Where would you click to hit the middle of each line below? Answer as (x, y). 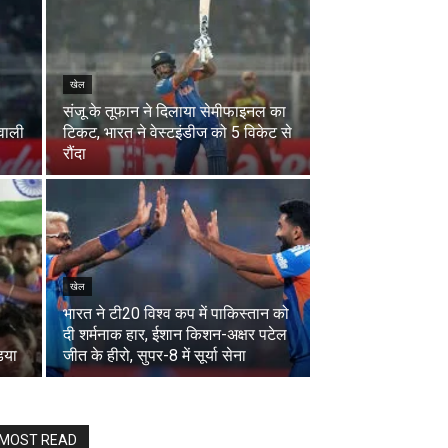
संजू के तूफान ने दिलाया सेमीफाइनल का (174, 112)
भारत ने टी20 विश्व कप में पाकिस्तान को (176, 314)
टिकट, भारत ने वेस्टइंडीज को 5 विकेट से (177, 133)
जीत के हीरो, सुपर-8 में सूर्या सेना (154, 356)
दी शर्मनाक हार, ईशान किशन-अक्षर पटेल (175, 335)
